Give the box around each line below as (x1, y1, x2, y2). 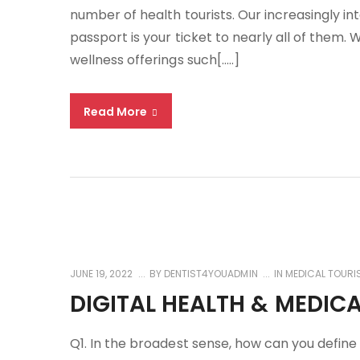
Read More (84, 104, 150, 120)
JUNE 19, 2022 (70, 267, 133, 280)
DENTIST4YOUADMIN (162, 267, 258, 280)
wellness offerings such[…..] (70, 51, 239, 69)
